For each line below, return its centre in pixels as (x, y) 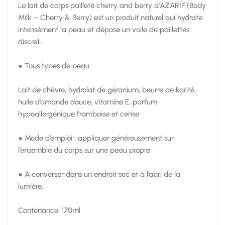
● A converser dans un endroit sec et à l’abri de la (99, 174)
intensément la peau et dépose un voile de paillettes (104, 30)
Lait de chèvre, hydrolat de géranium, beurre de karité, (107, 90)
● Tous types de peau (54, 66)
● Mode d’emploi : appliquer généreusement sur (96, 138)
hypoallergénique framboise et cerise (79, 114)
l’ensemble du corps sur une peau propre (84, 150)
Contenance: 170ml (49, 210)
